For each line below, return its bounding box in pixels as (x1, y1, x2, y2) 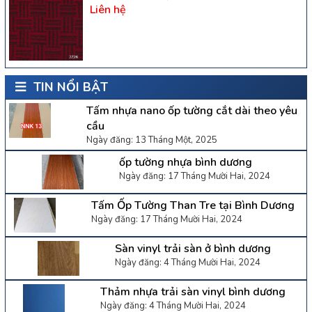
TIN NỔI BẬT (30, 78, 108, 95)
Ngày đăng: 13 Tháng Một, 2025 (86, 133, 217, 146)
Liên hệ (89, 2, 126, 18)
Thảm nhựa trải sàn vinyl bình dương (100, 283, 286, 299)
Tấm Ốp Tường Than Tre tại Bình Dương (91, 197, 295, 213)
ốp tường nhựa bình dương (118, 154, 252, 170)
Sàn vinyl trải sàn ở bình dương (114, 240, 271, 256)
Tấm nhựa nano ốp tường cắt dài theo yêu (86, 102, 297, 118)
